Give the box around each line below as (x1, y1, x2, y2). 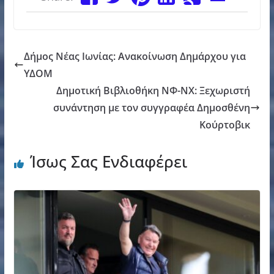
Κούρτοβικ (199, 117, 251, 131)
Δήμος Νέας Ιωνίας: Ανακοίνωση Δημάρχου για (23, 49, 246, 63)
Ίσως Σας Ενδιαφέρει (29, 150, 187, 172)
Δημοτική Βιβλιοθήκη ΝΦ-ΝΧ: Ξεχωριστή (56, 83, 251, 97)
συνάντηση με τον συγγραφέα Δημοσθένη (53, 100, 251, 114)
